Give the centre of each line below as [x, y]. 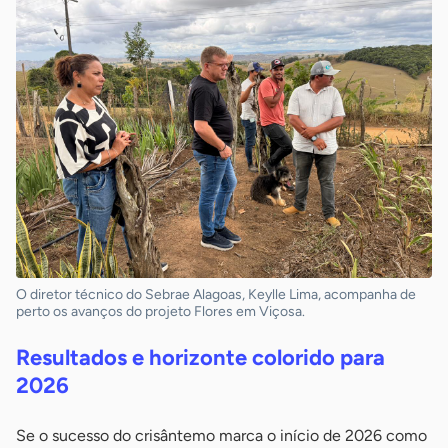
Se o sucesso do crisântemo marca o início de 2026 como [221, 436]
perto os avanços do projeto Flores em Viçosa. [160, 312]
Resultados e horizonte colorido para [200, 358]
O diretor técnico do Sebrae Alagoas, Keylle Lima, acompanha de [216, 295]
